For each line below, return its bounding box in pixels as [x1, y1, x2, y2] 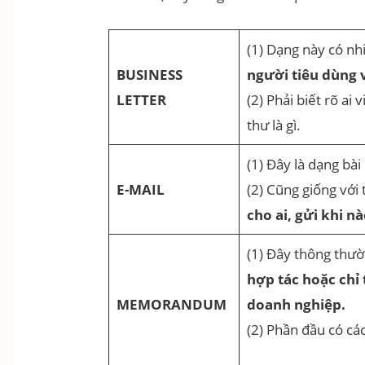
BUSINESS [116, 65, 182, 85]
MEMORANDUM [116, 295, 226, 314]
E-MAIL [116, 180, 165, 200]
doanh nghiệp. [246, 295, 345, 314]
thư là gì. [246, 116, 307, 135]
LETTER [116, 90, 166, 110]
